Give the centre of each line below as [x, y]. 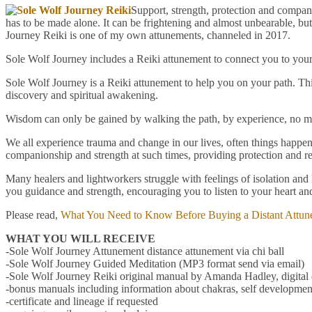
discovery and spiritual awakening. [82, 95]
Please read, [33, 214]
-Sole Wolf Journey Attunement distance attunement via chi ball [145, 251]
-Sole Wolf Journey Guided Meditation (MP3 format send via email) [155, 263]
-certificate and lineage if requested [82, 301]
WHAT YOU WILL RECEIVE [80, 238]
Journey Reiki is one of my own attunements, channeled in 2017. [148, 35]
